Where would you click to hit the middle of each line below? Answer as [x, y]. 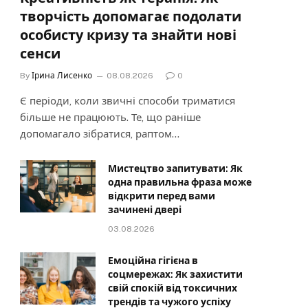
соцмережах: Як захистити [175, 275]
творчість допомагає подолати [131, 17]
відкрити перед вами [162, 196]
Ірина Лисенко [62, 76]
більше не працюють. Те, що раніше [110, 118]
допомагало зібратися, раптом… [100, 134]
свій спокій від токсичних [173, 288]
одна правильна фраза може [180, 183]
